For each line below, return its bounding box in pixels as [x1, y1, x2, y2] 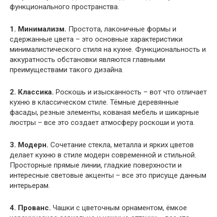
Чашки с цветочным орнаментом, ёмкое [51, 203, 187, 213]
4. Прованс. [10, 203, 51, 213]
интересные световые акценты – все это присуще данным [10, 171, 206, 180]
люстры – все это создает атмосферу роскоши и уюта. [10, 118, 195, 127]
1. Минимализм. [10, 25, 66, 34]
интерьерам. [10, 181, 50, 190]
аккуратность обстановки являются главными [10, 55, 165, 64]
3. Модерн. [10, 140, 48, 150]
